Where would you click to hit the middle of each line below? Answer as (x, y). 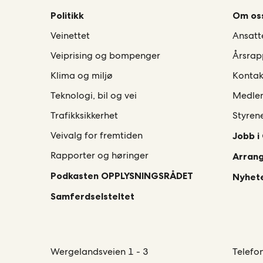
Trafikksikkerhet (84, 116)
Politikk (67, 16)
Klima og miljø (81, 76)
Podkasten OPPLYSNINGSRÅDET (122, 176)
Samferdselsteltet (92, 196)
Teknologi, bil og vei (93, 96)
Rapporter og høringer (99, 156)
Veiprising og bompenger (105, 56)
